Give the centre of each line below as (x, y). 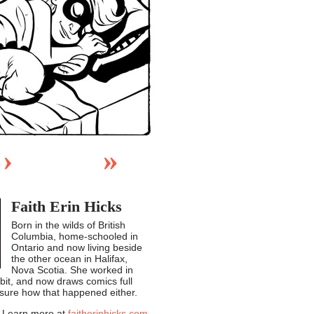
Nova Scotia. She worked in (72, 270)
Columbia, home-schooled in (75, 236)
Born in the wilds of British (68, 225)
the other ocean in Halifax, (69, 259)
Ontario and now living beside (77, 247)
